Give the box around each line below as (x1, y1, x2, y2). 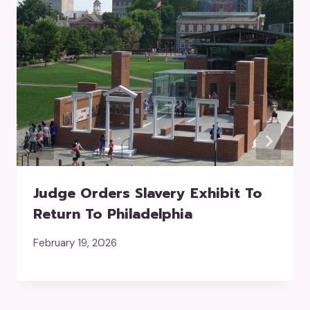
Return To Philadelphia (33, 203, 192, 224)
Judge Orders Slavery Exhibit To (33, 182, 262, 203)
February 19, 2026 (33, 235, 117, 250)
